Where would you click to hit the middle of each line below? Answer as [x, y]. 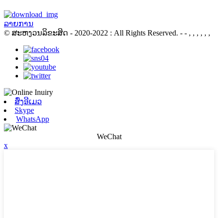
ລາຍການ [19, 24]
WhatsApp [33, 119]
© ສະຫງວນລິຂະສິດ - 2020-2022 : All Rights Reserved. [91, 33]
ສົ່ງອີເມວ [28, 101]
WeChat [109, 136]
